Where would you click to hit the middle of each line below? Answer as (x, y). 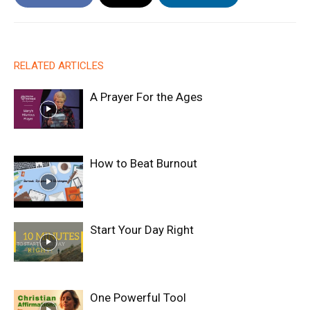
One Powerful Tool (138, 298)
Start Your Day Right (142, 230)
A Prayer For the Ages (146, 97)
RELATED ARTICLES (59, 66)
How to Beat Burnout (144, 164)
